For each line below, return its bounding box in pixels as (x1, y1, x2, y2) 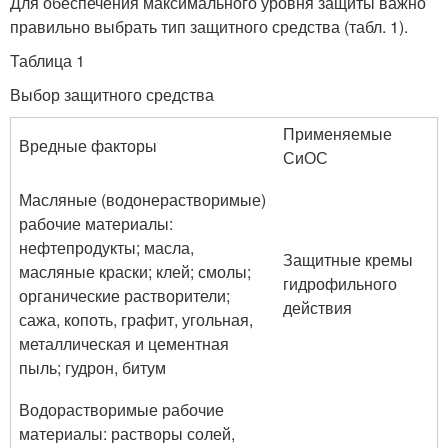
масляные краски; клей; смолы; (19, 260, 251, 283)
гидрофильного (283, 272, 397, 295)
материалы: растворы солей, (19, 422, 235, 445)
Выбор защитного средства (10, 83, 214, 106)
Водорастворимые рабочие (19, 398, 224, 421)
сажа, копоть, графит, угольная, (19, 308, 253, 331)
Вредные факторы (19, 134, 157, 157)
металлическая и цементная (19, 332, 229, 355)
